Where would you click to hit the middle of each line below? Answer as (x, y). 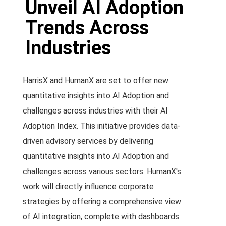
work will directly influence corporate (88, 186)
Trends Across (87, 28)
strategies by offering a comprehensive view (102, 202)
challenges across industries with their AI (95, 111)
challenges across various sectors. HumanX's (102, 171)
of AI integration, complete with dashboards (101, 217)
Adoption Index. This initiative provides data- (102, 126)
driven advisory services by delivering (88, 141)
